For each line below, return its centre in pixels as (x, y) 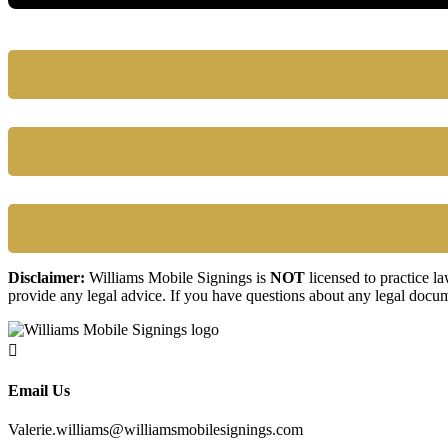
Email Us (39, 391)
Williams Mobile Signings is (177, 277)
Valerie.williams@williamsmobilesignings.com (155, 430)
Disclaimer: (46, 277)
